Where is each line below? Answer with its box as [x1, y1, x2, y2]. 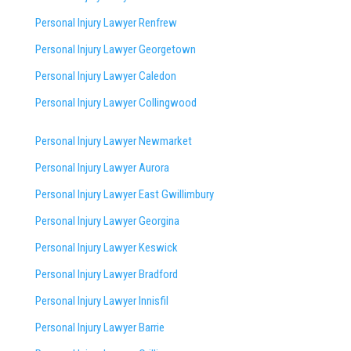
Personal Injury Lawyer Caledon [34, 69, 176, 84]
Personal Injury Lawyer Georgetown [34, 42, 196, 57]
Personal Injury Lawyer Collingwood [34, 96, 197, 110]
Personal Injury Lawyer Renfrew [34, 16, 177, 31]
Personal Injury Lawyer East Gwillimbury [34, 187, 214, 202]
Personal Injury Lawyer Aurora [34, 161, 169, 175]
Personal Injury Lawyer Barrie [34, 320, 165, 335]
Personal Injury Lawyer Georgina [34, 214, 179, 229]
